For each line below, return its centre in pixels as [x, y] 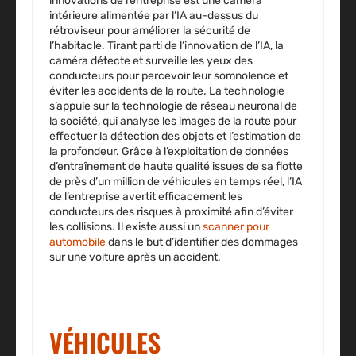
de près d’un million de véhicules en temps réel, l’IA [176, 182]
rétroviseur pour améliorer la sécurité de [150, 31]
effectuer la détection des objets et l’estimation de [175, 137]
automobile [77, 242]
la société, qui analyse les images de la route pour [173, 122]
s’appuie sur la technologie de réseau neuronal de [173, 106]
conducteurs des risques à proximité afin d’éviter [171, 212]
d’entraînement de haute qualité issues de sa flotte [176, 167]
